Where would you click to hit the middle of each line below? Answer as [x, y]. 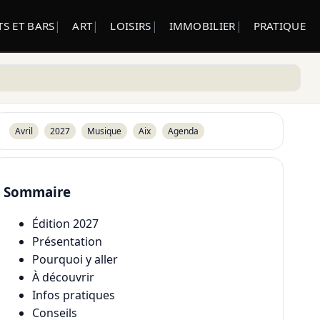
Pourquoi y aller [75, 260]
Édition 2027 [66, 224]
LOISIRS [131, 25]
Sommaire [37, 191]
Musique [105, 131]
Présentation [67, 242]
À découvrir [64, 277]
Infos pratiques [74, 295]
